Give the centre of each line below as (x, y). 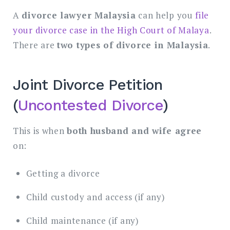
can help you (166, 15)
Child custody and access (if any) (95, 197)
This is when (40, 130)
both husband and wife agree (135, 130)
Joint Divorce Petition (88, 85)
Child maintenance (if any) (82, 221)
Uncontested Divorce (91, 106)
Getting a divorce (63, 174)
